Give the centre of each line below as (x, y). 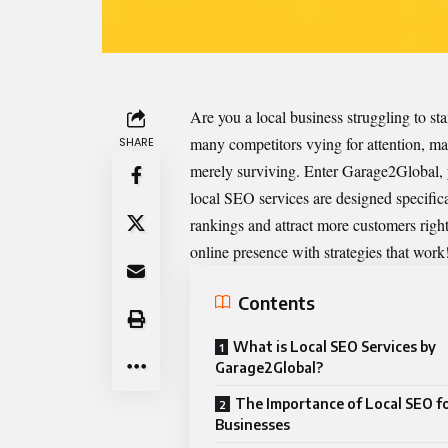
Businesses (252, 425)
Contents (276, 302)
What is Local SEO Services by (334, 347)
